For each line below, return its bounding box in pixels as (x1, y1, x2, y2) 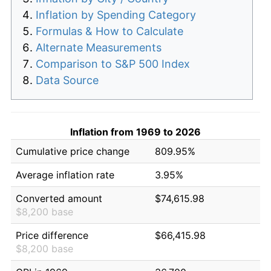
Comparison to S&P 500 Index (36, 57, 190, 70)
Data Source (36, 73, 99, 87)
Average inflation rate (16, 168, 114, 181)
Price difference (16, 229, 88, 241)
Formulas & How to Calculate (36, 24, 183, 38)
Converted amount (16, 192, 102, 204)
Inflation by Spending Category (36, 8, 196, 21)
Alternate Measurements (36, 41, 162, 54)
